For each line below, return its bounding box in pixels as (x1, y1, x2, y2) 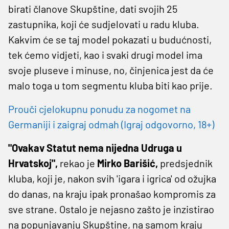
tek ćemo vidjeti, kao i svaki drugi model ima (8, 48, 202, 61)
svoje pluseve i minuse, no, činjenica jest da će (8, 63, 214, 76)
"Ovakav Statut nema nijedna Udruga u (8, 141, 182, 154)
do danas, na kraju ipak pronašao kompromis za (8, 187, 216, 200)
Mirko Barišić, (97, 156, 158, 169)
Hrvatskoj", (8, 156, 58, 169)
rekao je (58, 156, 97, 169)
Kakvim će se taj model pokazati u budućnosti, (8, 33, 212, 45)
